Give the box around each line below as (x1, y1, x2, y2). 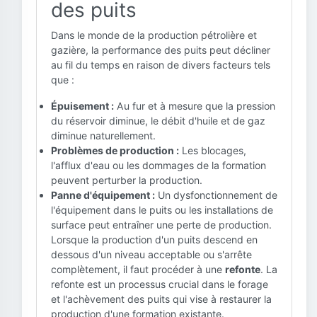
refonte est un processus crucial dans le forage (51, 278, 268, 290)
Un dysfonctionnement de (155, 189, 277, 201)
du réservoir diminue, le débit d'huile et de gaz (51, 115, 265, 127)
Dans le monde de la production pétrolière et (51, 29, 257, 41)
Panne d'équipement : (51, 189, 155, 201)
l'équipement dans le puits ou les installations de (51, 204, 273, 216)
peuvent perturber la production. (51, 174, 202, 186)
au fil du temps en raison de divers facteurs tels (51, 59, 270, 71)
